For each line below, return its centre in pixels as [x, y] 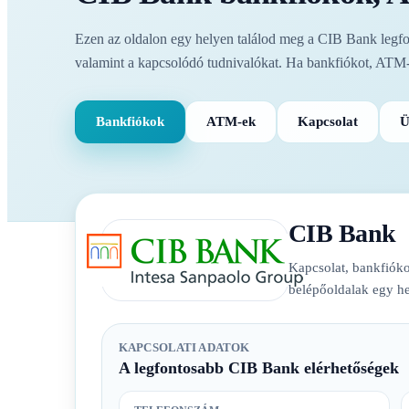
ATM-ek [231, 121]
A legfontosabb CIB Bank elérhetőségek [259, 367]
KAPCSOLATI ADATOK [184, 347]
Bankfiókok [130, 121]
